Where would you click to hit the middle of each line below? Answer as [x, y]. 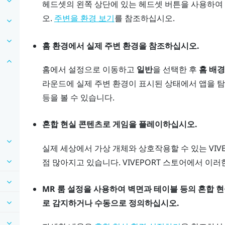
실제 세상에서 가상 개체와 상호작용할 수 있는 [125, 148]
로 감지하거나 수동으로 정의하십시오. [110, 203]
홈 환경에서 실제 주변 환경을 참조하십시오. [121, 45]
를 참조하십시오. [144, 18]
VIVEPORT [141, 162]
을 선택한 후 [176, 69]
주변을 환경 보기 [84, 19]
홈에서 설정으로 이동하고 [89, 69]
